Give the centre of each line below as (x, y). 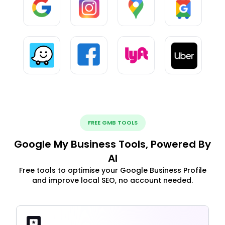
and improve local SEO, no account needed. (113, 180)
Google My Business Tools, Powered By (113, 144)
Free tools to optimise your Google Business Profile (113, 170)
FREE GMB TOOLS (113, 122)
